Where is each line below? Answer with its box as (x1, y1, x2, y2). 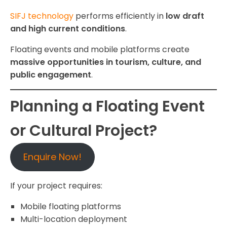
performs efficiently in (73, 10, 166, 22)
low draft (166, 10, 204, 22)
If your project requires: (10, 180, 102, 192)
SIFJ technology (10, 10, 73, 22)
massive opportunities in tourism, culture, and (10, 56, 201, 68)
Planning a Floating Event (10, 96, 205, 118)
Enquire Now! (23, 150, 82, 164)
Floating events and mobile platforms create (10, 44, 190, 56)
